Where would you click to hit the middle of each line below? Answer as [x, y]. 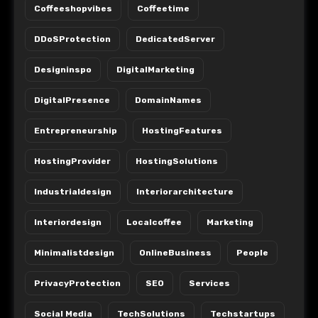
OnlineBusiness [175, 253]
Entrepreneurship [76, 131]
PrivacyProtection [77, 284]
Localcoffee [154, 223]
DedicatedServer [175, 39]
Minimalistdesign [74, 253]
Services [209, 284]
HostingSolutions [177, 161]
